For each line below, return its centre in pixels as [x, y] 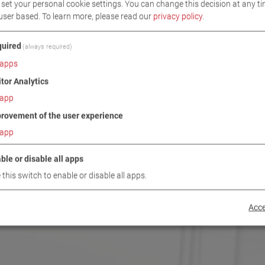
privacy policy [178, 16]
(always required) [48, 47]
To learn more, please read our [98, 16]
